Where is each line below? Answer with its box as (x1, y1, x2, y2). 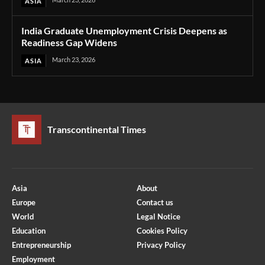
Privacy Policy (137, 240, 186, 250)
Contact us (137, 197, 173, 207)
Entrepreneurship (12, 240, 71, 250)
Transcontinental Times (47, 123, 146, 135)
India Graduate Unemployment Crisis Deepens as (21, 24, 227, 36)
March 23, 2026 (52, 55, 95, 63)
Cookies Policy (137, 225, 188, 235)
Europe (12, 197, 35, 207)
